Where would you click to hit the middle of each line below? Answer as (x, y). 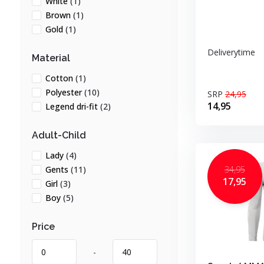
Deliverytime (231, 52)
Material (51, 58)
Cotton (60, 78)
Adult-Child (59, 135)
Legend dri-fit (72, 106)
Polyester (65, 92)
